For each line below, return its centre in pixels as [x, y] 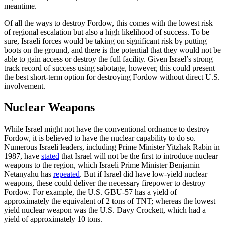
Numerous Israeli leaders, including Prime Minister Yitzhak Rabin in [112, 147]
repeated [67, 174]
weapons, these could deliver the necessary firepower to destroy [105, 183]
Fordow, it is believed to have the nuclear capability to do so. [100, 138]
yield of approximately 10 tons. [53, 219]
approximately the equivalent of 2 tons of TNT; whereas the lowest [110, 201]
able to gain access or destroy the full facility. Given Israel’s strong [108, 59]
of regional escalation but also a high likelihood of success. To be [107, 32]
